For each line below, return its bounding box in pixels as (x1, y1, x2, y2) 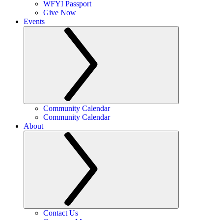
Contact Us (43, 209, 78, 217)
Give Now (43, 8, 76, 17)
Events (24, 17, 45, 26)
